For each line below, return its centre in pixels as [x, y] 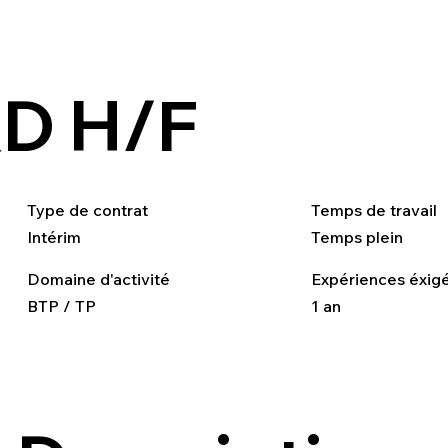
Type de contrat [89, 210]
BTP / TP [61, 306]
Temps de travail [376, 210]
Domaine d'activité [100, 279]
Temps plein [357, 237]
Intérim [53, 237]
